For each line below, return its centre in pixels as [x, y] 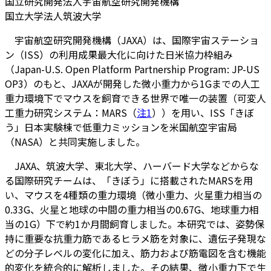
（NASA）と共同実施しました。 [75, 141]
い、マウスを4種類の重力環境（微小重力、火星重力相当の [133, 194]
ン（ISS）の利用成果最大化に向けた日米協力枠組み [119, 54]
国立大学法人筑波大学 [53, 15]
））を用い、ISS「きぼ [203, 112]
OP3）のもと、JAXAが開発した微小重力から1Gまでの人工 [132, 83]
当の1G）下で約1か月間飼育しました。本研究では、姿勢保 [135, 224]
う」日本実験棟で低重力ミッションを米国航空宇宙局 [121, 127]
